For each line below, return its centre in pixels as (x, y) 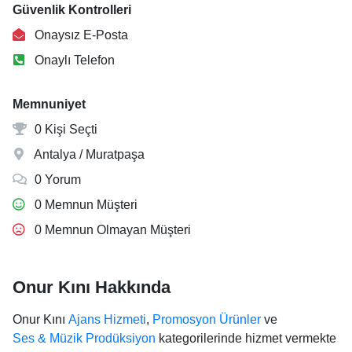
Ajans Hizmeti (107, 319)
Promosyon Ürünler (207, 319)
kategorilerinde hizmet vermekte (246, 338)
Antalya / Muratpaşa (88, 154)
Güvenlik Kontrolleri (72, 10)
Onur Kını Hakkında (92, 287)
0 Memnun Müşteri (84, 205)
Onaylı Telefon (73, 60)
